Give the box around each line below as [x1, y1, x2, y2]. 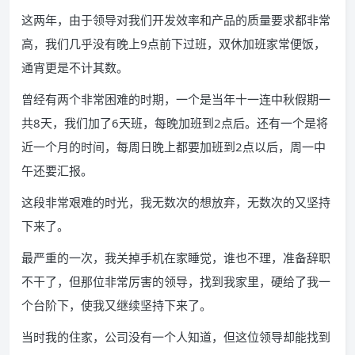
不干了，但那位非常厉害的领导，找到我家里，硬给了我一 [21, 273, 330, 289]
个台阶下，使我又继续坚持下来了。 [21, 297, 212, 313]
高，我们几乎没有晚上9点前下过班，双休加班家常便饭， [21, 36, 326, 52]
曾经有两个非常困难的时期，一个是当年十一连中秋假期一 [21, 91, 330, 107]
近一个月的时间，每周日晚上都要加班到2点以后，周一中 [21, 139, 326, 155]
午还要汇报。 [21, 162, 93, 178]
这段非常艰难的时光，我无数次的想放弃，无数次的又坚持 [21, 194, 330, 210]
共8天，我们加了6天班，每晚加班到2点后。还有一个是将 [21, 115, 328, 131]
